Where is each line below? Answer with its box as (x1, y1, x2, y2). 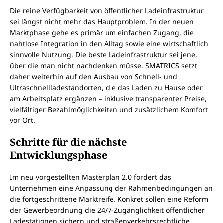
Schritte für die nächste (10, 135, 127, 149)
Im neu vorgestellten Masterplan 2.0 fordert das (10, 172, 171, 182)
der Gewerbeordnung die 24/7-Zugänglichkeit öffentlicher (10, 205, 205, 215)
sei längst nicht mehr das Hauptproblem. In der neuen (10, 17, 194, 27)
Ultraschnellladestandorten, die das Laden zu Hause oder (10, 83, 203, 93)
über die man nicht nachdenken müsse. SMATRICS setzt (10, 61, 197, 71)
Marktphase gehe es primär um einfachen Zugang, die (10, 28, 194, 38)
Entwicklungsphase (10, 148, 107, 162)
